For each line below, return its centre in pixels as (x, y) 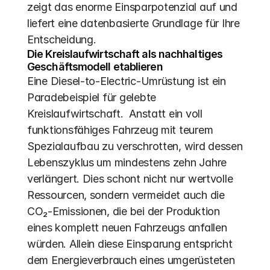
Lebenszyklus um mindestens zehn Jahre (127, 162)
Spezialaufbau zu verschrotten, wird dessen (135, 146)
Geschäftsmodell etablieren (95, 67)
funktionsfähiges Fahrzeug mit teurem (120, 130)
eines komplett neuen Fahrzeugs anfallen (127, 228)
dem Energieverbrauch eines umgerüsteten (131, 260)
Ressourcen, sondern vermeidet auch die (126, 195)
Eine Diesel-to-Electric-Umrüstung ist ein (127, 81)
